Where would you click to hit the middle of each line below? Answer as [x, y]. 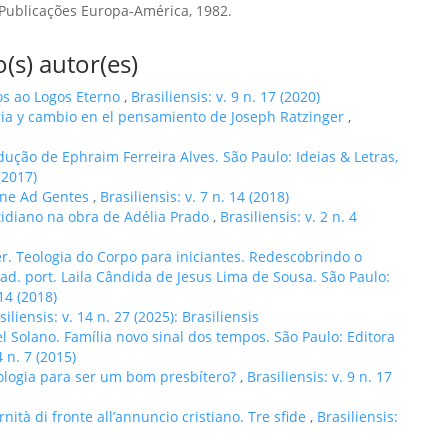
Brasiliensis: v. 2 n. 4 [288, 216]
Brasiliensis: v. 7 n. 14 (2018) [194, 196]
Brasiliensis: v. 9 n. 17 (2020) [225, 96]
